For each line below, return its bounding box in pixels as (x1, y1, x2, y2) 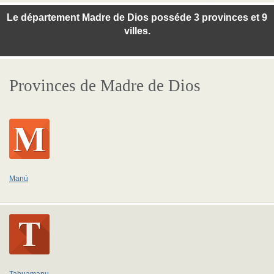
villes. (124, 26, 150, 36)
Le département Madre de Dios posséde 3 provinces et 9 (7, 12, 267, 23)
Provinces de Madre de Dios (9, 76, 201, 95)
